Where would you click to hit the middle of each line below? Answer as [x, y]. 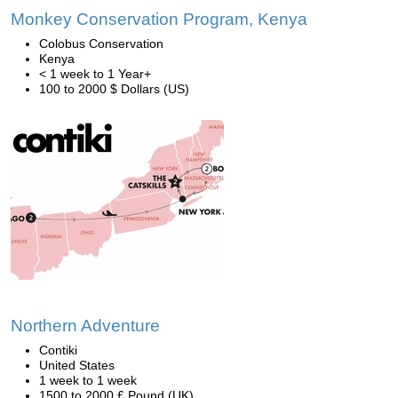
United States [77, 365]
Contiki [58, 350]
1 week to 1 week [88, 380]
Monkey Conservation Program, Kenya [159, 19]
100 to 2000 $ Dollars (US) [114, 89]
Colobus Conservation [101, 44]
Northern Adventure [85, 326]
